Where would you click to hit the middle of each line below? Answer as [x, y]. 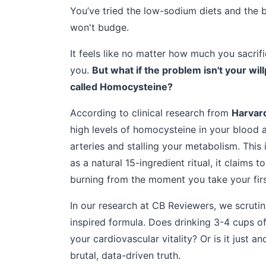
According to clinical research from [151, 113]
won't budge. [99, 27]
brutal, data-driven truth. [125, 255]
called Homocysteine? [121, 87]
